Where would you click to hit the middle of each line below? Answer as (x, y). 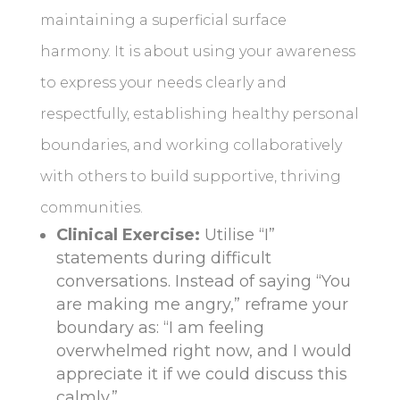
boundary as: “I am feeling (160, 328)
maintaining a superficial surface (163, 21)
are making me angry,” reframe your (202, 305)
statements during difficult (163, 258)
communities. (91, 208)
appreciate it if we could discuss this (201, 375)
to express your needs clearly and (163, 83)
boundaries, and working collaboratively (191, 146)
